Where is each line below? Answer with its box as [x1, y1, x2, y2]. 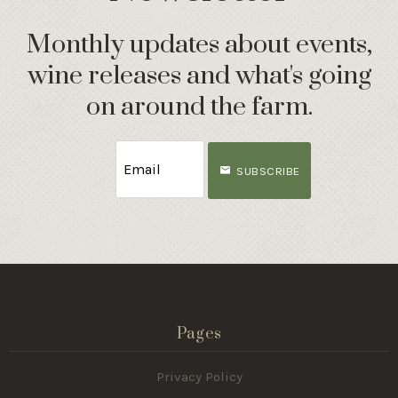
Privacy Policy [155, 369, 243, 386]
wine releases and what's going [27, 60, 371, 93]
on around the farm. [85, 91, 313, 124]
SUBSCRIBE [236, 163, 300, 178]
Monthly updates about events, [26, 28, 372, 62]
